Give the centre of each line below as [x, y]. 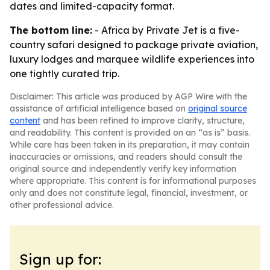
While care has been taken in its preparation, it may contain [130, 145]
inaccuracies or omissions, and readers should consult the [126, 157]
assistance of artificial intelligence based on [99, 108]
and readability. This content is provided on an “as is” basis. [130, 133]
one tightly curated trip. [64, 74]
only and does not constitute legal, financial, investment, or [129, 193]
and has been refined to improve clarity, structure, [143, 121]
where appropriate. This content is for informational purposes [133, 181]
